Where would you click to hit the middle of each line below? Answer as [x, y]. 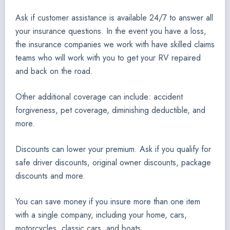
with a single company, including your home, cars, [101, 215]
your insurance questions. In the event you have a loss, [111, 31]
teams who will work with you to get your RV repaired [108, 58]
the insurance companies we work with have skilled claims [115, 44]
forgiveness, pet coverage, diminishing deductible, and [110, 110]
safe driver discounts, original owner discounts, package [113, 162]
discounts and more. [50, 176]
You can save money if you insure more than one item [108, 202]
